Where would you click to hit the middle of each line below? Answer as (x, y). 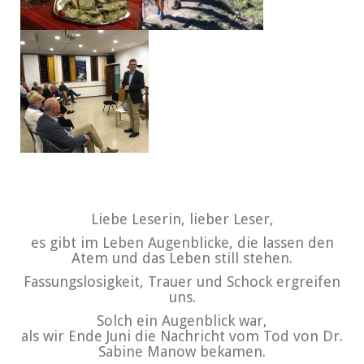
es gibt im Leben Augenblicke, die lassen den (182, 242)
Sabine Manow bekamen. (182, 351)
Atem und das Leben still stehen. (182, 258)
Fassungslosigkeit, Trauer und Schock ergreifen (182, 281)
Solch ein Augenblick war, (182, 320)
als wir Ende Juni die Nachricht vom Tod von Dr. (182, 336)
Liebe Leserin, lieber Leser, (182, 219)
